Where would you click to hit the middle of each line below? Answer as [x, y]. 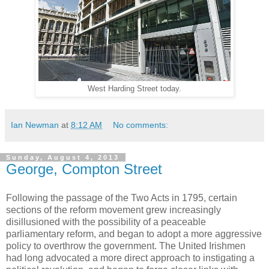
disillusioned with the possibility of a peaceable [106, 222]
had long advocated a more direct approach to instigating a [130, 258]
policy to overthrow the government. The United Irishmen [126, 246]
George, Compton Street [84, 169]
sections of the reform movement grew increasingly [113, 210]
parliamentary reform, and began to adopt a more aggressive [134, 234]
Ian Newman [35, 125]
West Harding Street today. [134, 89]
